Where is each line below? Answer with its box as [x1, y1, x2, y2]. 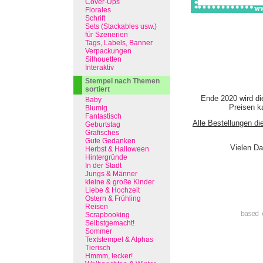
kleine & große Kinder [85, 178, 154, 186]
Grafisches [85, 129, 119, 137]
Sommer [85, 227, 112, 235]
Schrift [85, 14, 105, 22]
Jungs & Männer [85, 170, 137, 178]
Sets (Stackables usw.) [85, 22, 157, 31]
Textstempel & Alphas [85, 235, 153, 244]
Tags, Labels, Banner [85, 39, 153, 47]
